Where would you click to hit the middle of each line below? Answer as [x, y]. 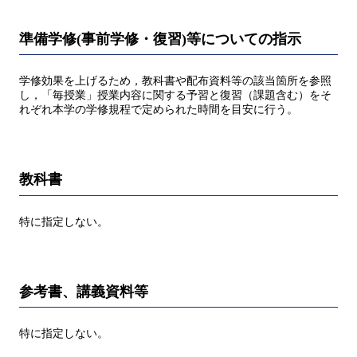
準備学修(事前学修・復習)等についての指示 [160, 39]
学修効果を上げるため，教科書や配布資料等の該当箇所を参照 [175, 81]
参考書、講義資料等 [84, 291]
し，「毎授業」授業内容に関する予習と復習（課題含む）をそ [175, 96]
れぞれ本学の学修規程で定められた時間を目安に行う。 [159, 110]
